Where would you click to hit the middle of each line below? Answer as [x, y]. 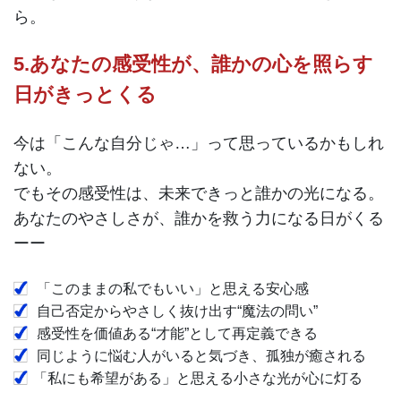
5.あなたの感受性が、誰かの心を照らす [193, 64]
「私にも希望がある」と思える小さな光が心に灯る [198, 378]
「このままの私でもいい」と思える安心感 [171, 288]
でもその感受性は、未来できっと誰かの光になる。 [199, 193]
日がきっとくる [85, 95]
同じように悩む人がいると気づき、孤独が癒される [200, 355]
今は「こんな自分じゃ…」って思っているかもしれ [199, 143]
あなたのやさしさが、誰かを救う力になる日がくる [199, 218]
